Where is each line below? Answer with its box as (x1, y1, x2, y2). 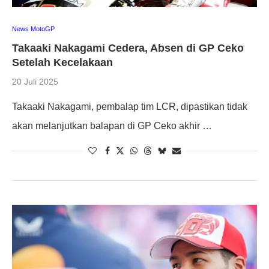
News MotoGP (12, 25, 55, 32)
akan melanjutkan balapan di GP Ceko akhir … (12, 120, 212, 131)
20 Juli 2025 (12, 76, 58, 86)
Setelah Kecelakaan (12, 56, 113, 68)
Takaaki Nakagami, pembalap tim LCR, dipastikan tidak (12, 101, 247, 112)
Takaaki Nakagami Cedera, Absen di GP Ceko (12, 41, 244, 54)
